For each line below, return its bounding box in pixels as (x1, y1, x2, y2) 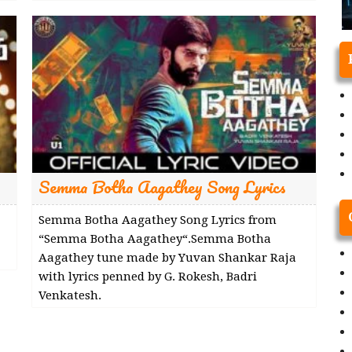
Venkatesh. (38, 288, 101, 302)
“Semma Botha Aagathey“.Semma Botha (38, 231, 271, 246)
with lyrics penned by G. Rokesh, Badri (38, 269, 257, 284)
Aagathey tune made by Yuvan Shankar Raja (38, 250, 296, 265)
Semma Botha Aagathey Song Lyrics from (38, 212, 277, 227)
